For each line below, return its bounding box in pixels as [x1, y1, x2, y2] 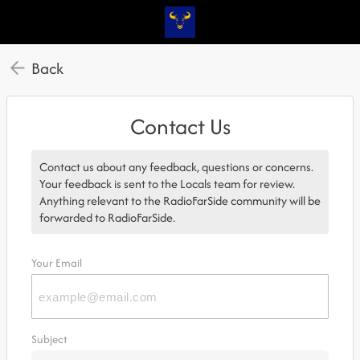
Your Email [31, 255, 82, 271]
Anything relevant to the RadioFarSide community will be [39, 192, 321, 209]
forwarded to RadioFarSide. [39, 209, 175, 226]
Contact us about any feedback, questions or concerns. [39, 158, 313, 175]
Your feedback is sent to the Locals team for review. [39, 175, 295, 192]
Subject [31, 331, 67, 347]
